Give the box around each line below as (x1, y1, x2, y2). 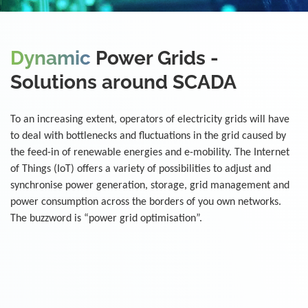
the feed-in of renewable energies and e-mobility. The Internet (10, 147, 289, 158)
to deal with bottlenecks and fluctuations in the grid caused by (10, 131, 286, 142)
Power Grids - (91, 47, 219, 69)
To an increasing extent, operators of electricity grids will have (10, 114, 289, 125)
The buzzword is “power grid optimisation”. (10, 213, 202, 224)
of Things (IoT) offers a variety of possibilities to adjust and (10, 164, 271, 175)
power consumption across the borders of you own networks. (10, 197, 281, 208)
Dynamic (10, 47, 91, 69)
